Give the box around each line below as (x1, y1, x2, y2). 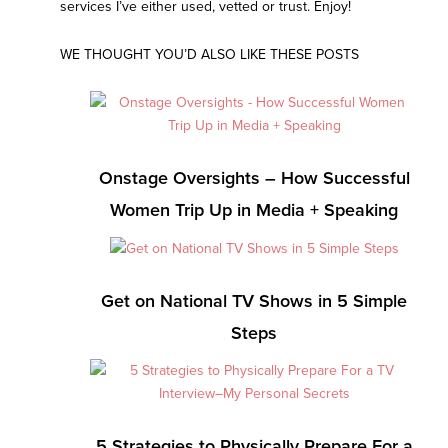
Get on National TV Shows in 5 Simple (101, 290, 407, 313)
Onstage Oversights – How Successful (98, 167, 410, 190)
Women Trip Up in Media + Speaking (110, 199, 398, 222)
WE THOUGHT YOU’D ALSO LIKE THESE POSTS (60, 46, 359, 64)
